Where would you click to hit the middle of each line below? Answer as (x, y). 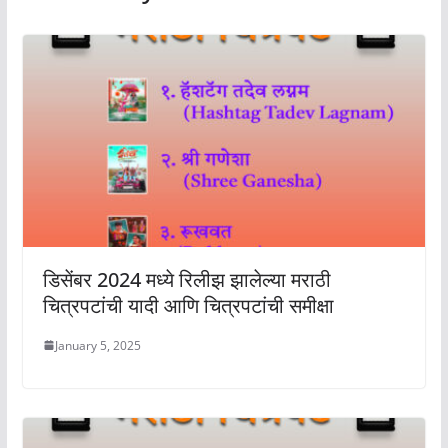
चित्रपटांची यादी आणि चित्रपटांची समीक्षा (188, 305)
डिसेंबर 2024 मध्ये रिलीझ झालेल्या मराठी (186, 279)
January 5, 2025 (97, 345)
